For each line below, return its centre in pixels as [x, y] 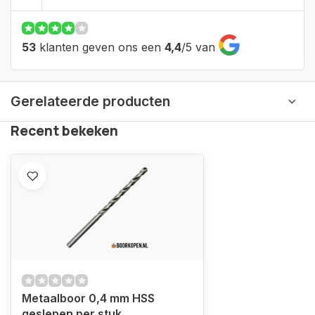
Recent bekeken [64, 131]
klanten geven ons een [100, 47]
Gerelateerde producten [90, 101]
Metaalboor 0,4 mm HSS [88, 298]
